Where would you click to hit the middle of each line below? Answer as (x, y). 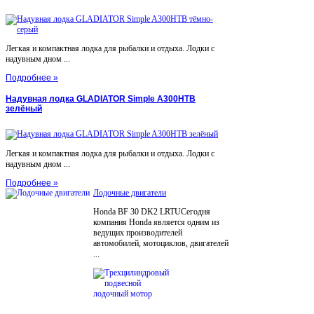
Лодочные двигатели (130, 193)
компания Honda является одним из (156, 223)
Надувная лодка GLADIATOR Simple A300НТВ (101, 99)
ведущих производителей (138, 233)
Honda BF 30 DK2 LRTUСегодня (152, 212)
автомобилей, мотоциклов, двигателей (161, 244)
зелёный (24, 109)
